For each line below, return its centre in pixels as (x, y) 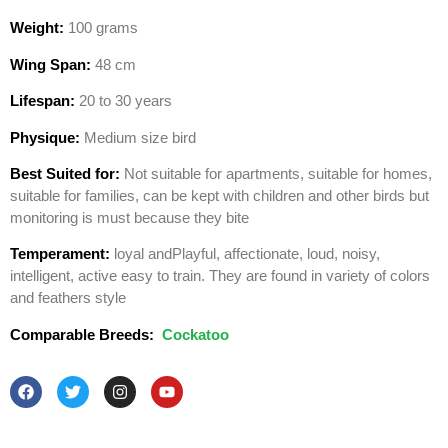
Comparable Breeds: (84, 334)
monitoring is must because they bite (129, 217)
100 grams (101, 28)
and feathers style (68, 298)
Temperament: (60, 254)
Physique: (45, 137)
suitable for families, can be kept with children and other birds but (219, 195)
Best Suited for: (65, 173)
